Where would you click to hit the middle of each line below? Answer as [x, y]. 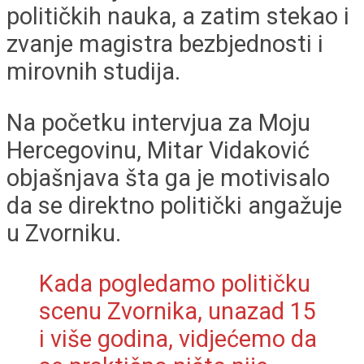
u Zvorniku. [64, 233]
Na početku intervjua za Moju [158, 122]
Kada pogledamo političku [175, 284]
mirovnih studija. [93, 71]
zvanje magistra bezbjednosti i [165, 43]
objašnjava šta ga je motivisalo [168, 178]
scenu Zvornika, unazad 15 [178, 312]
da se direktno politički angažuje [174, 205]
